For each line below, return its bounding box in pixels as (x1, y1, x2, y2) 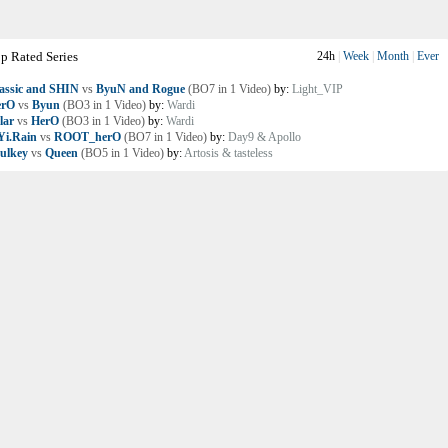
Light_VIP (292, 82, 343, 96)
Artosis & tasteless (184, 146, 273, 160)
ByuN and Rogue (96, 82, 185, 96)
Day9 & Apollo (228, 130, 301, 144)
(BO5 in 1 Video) (78, 146, 164, 160)
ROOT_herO (54, 130, 121, 144)
